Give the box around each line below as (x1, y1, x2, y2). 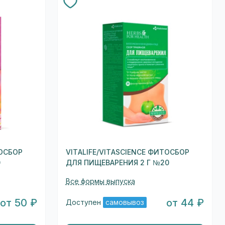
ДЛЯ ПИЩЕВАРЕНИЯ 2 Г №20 (65, 158, 169, 167)
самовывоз (105, 198, 144, 207)
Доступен (65, 198, 103, 207)
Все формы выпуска (65, 177, 135, 185)
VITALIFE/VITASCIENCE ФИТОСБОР (65, 148, 189, 156)
